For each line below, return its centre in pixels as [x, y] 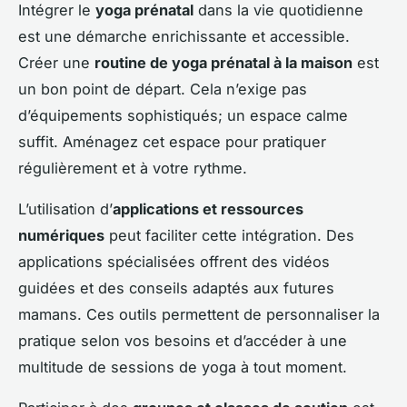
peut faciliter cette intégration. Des [229, 235]
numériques [61, 235]
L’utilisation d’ [65, 208]
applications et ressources [208, 208]
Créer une [56, 62]
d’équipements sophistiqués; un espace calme [183, 115]
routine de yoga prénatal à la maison [223, 62]
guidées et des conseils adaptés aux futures [176, 288]
